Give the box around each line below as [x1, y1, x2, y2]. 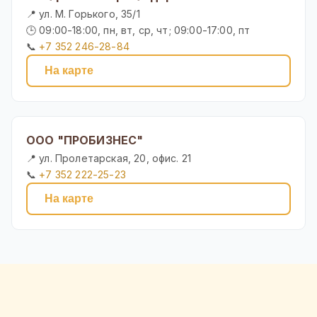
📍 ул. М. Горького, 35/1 [26, 8, 140, 21]
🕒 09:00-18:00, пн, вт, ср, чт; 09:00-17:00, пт [26, 24, 250, 37]
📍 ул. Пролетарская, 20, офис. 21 [26, 152, 192, 165]
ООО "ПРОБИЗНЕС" [26, 133, 144, 148]
